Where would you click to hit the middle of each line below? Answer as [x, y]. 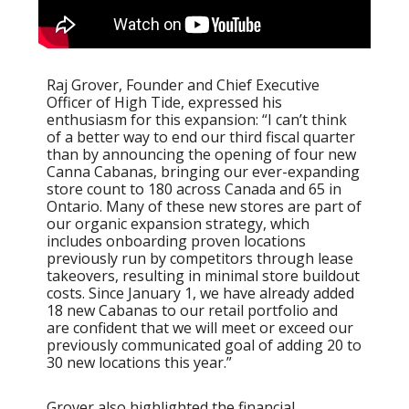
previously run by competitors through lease [200, 258]
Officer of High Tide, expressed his [164, 102]
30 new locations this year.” [139, 362]
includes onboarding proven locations [176, 241]
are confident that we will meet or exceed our [200, 327]
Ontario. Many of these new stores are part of [204, 206]
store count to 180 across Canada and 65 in [194, 189]
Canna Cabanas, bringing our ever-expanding [203, 171]
